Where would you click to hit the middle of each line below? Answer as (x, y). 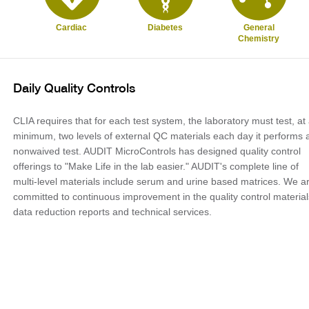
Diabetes (165, 28)
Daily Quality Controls (74, 88)
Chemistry (259, 39)
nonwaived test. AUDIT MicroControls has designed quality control (157, 151)
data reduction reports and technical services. (112, 212)
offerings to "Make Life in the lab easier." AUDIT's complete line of (156, 166)
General (259, 28)
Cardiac (71, 28)
